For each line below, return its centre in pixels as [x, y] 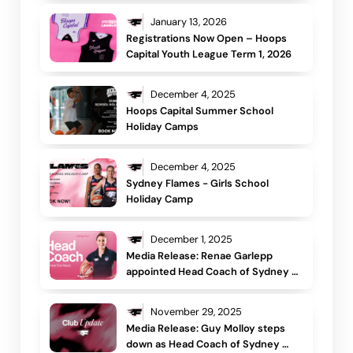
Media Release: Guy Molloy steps [206, 329]
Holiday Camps [163, 127]
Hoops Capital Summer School [200, 111]
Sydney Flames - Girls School [198, 184]
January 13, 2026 [188, 22]
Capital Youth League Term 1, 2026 [209, 54]
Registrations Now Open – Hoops [207, 39]
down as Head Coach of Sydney [203, 344]
